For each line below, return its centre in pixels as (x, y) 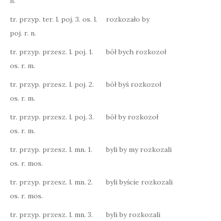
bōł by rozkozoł (132, 117)
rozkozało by (128, 19)
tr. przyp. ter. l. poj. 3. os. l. (54, 19)
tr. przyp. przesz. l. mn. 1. (51, 149)
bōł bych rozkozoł (136, 52)
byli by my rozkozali (139, 149)
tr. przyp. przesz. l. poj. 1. (52, 52)
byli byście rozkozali (139, 182)
